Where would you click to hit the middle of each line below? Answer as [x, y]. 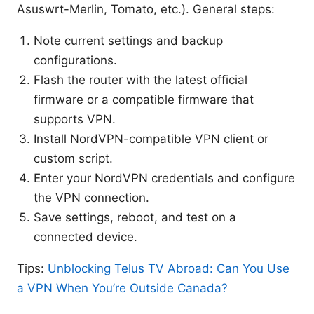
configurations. [75, 61]
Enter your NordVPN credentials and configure [164, 178]
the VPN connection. [91, 198]
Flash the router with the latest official [141, 80]
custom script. [73, 159]
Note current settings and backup [128, 41]
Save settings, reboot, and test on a [135, 218]
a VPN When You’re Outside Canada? [122, 288]
